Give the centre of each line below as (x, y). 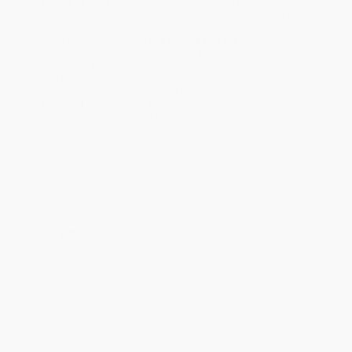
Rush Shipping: (77, 41)
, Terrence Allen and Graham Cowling (239, 263)
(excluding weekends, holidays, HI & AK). (133, 53)
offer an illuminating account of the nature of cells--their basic (167, 276)
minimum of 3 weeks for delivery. (115, 27)
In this (42, 263)
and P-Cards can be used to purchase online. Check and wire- (179, 116)
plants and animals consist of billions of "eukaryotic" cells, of (167, 326)
